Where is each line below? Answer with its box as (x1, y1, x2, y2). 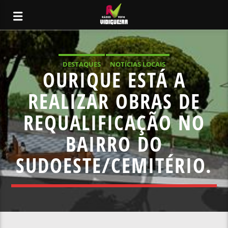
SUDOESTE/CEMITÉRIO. (16, 151, 212, 179)
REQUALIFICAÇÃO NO (23, 108, 205, 136)
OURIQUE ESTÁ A (42, 66, 186, 94)
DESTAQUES (62, 60, 101, 69)
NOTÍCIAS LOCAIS (109, 60, 165, 69)
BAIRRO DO (65, 130, 163, 158)
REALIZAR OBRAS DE (27, 87, 201, 115)
